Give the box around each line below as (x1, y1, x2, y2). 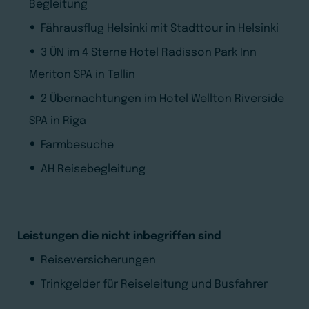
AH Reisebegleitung (41, 163, 146, 175)
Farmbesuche (41, 139, 114, 151)
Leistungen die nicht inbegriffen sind (17, 230, 221, 242)
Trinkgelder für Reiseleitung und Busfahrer (41, 279, 268, 290)
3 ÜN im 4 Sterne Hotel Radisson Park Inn (41, 47, 257, 59)
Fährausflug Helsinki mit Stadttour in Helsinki (41, 23, 279, 34)
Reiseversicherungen (41, 255, 156, 266)
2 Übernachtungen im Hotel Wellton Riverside (41, 93, 284, 105)
